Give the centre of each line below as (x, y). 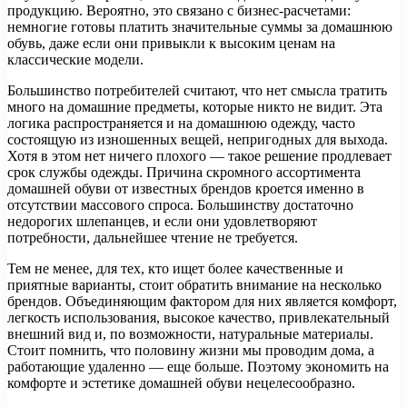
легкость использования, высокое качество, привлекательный (199, 317)
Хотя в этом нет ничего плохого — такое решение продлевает (199, 155)
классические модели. (75, 59)
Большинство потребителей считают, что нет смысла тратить (197, 90)
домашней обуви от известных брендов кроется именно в (186, 188)
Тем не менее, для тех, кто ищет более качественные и (175, 268)
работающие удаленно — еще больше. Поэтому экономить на (198, 366)
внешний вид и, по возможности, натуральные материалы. (190, 333)
